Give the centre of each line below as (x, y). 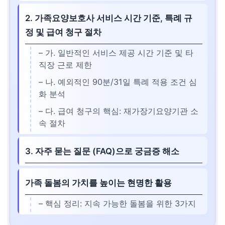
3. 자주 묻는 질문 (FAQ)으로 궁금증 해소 (102, 151)
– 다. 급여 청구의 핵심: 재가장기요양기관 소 (119, 111)
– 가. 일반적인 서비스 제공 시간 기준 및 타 (116, 53)
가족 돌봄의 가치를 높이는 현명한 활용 (98, 183)
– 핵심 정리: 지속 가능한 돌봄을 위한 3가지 (117, 203)
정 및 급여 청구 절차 (63, 32)
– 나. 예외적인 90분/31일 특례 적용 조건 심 (118, 82)
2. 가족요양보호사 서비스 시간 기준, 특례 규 (109, 18)
